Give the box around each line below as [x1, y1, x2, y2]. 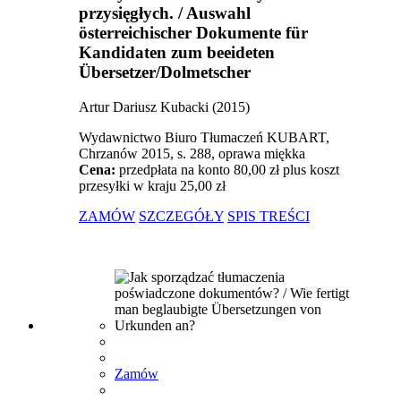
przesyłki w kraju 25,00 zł [79, 177, 226, 193]
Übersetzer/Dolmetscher [79, 62, 251, 81]
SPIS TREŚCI [227, 208, 310, 224]
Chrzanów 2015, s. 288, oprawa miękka [79, 145, 305, 161]
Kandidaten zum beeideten [79, 42, 275, 62]
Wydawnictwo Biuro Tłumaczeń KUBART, [79, 129, 329, 145]
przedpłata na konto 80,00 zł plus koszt [119, 161, 339, 177]
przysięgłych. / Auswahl [79, 3, 251, 22]
